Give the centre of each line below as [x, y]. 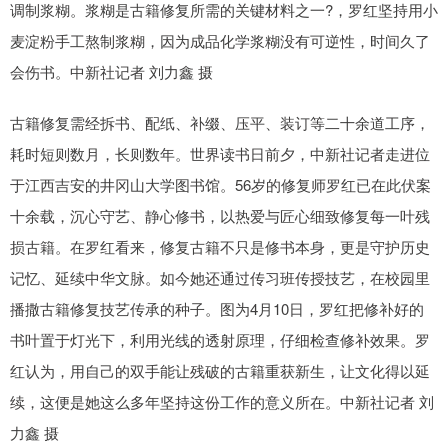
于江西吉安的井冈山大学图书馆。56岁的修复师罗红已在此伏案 [220, 184]
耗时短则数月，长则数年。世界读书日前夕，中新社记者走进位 [220, 153]
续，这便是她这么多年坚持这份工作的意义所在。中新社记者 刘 [222, 401]
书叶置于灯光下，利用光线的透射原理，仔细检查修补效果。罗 [220, 339]
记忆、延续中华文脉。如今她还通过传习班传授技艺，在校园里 [220, 277]
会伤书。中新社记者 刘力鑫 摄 [111, 71]
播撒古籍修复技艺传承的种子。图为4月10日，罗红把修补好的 [217, 308]
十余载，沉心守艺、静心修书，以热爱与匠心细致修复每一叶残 [220, 215]
